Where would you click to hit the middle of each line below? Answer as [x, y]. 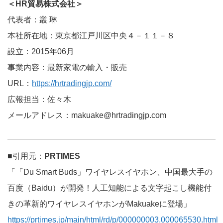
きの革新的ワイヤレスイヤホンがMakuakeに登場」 [99, 204]
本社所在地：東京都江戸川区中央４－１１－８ [91, 36]
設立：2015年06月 [41, 52]
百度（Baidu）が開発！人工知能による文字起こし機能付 [110, 188]
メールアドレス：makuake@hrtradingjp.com [87, 115]
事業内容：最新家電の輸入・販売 [67, 68]
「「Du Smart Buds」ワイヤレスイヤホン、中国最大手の [110, 172]
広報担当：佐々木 [39, 100]
